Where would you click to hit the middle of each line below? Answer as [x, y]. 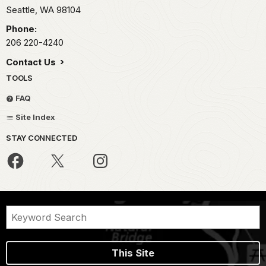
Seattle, [23, 9]
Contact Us [32, 62]
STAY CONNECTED [42, 137]
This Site [133, 253]
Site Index [34, 117]
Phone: [21, 28]
